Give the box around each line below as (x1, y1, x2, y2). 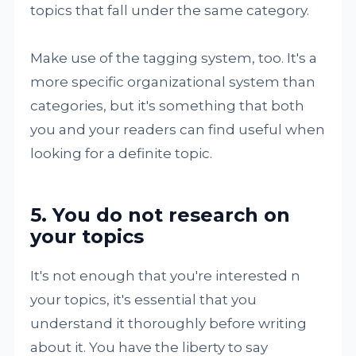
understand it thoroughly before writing (30, 315, 308, 332)
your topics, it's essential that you (30, 292, 257, 308)
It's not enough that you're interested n (30, 268, 301, 284)
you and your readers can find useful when (30, 122, 326, 138)
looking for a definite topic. (30, 145, 213, 162)
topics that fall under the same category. (30, 2, 310, 19)
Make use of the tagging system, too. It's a (30, 50, 318, 67)
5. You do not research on (30, 203, 291, 227)
